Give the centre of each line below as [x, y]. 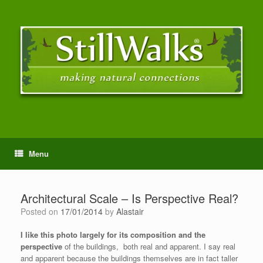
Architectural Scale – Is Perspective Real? [129, 198]
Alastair [130, 212]
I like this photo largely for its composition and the [113, 235]
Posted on [43, 212]
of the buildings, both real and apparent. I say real [150, 247]
